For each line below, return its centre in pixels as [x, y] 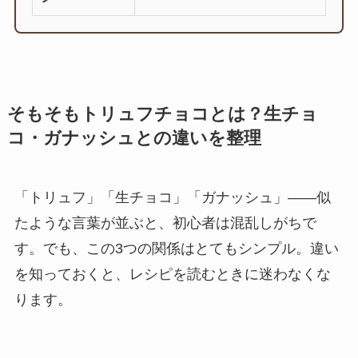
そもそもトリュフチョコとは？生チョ [162, 114]
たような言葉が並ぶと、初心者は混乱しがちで [165, 223]
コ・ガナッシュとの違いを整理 [134, 138]
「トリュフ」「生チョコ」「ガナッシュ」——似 [172, 197]
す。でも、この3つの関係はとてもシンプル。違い [176, 248]
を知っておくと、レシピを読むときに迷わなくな [172, 274]
